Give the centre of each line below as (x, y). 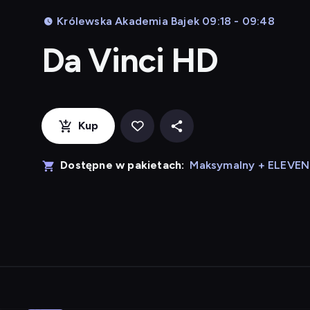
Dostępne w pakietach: (122, 165)
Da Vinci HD (130, 60)
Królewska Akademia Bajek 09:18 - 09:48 (166, 21)
